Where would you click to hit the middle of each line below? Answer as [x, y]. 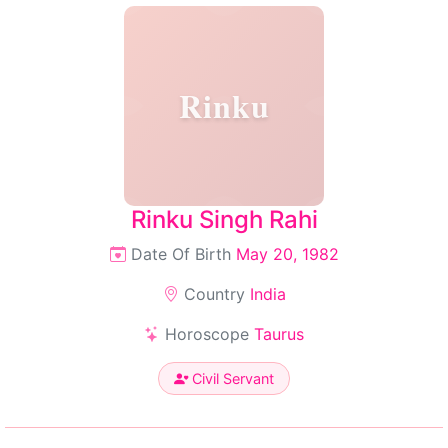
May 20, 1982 [287, 254]
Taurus [279, 334]
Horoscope [207, 334]
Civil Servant [231, 378]
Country [214, 294]
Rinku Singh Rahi [224, 219]
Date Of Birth [180, 254]
